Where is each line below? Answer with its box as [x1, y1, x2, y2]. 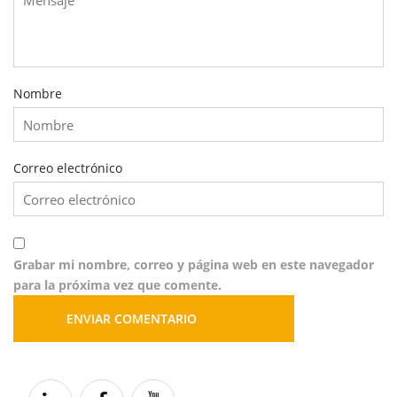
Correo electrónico [13, 160, 122, 176]
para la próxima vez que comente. [13, 276, 222, 293]
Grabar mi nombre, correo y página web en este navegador [13, 256, 374, 273]
